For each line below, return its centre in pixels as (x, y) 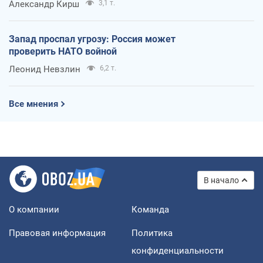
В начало (221, 180)
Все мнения (33, 104)
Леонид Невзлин (45, 69)
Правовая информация (57, 233)
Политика (152, 233)
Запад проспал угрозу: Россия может (92, 39)
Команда (150, 209)
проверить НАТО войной (63, 51)
